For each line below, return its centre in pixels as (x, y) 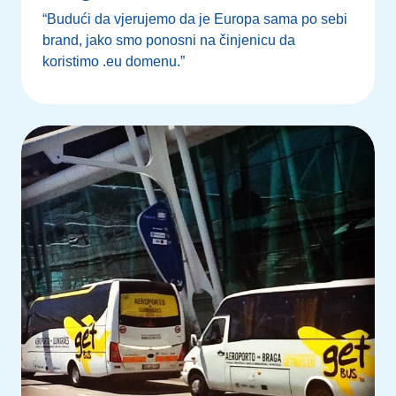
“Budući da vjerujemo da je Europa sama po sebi (195, 19)
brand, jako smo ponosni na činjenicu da (169, 40)
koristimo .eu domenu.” (114, 61)
